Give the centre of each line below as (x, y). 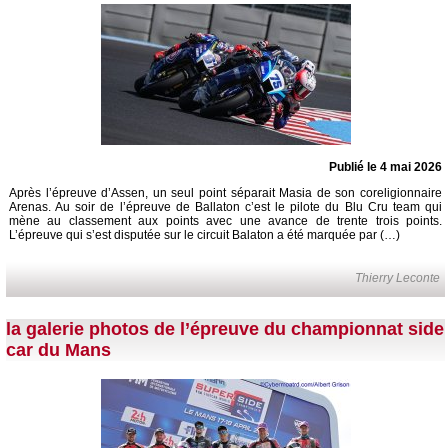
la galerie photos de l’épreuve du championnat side (225, 328)
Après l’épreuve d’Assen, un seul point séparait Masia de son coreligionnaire (225, 192)
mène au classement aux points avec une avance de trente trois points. (225, 220)
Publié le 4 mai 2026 (385, 166)
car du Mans (58, 349)
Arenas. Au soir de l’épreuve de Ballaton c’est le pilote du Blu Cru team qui (225, 206)
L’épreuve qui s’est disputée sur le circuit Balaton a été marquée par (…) (204, 234)
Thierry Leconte (398, 277)
